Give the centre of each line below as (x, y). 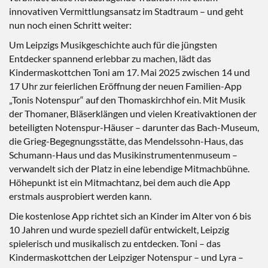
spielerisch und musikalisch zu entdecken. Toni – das (115, 243)
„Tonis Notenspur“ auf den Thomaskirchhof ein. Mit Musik (127, 100)
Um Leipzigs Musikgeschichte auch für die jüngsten (113, 45)
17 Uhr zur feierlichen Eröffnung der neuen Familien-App (125, 86)
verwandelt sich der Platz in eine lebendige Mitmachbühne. (129, 168)
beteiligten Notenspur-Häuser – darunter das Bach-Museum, (134, 127)
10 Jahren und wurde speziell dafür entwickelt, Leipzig (119, 229)
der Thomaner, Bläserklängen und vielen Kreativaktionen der (133, 113)
